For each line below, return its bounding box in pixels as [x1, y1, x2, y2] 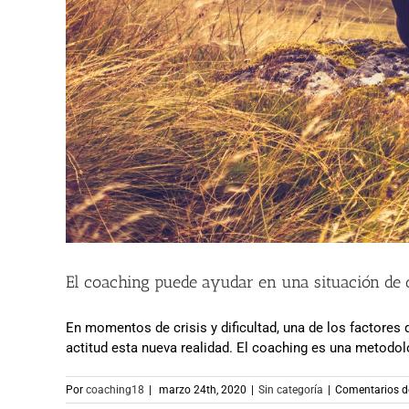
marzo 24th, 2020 [159, 383, 246, 396]
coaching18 [86, 383, 144, 396]
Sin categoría [258, 383, 323, 396]
